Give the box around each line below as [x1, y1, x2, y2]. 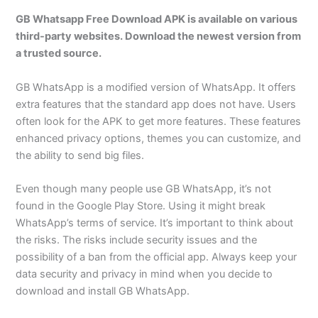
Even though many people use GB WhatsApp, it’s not [16, 182, 272, 195]
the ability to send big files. [16, 148, 145, 162]
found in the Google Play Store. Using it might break [16, 199, 266, 212]
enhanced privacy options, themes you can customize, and [16, 131, 302, 145]
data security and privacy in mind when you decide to [16, 267, 273, 280]
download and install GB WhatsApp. [16, 284, 190, 297]
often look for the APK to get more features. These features [16, 114, 302, 128]
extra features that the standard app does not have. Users [16, 97, 297, 111]
